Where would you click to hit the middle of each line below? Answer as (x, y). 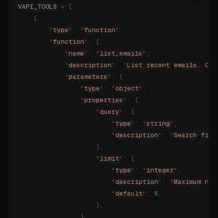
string (158, 123)
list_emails (121, 53)
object (127, 88)
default (129, 193)
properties (104, 100)
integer (160, 170)
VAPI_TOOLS (37, 7)
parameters (88, 77)
